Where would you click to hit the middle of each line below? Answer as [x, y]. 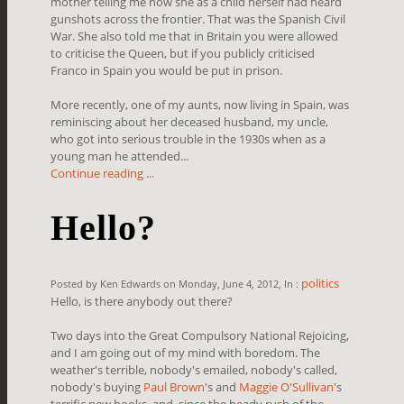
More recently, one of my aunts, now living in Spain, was [200, 104]
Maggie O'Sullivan [287, 386]
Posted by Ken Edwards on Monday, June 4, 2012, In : [176, 283]
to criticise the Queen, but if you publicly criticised [183, 53]
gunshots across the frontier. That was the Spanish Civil [198, 18]
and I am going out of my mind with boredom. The [186, 352]
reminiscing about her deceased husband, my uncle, [190, 121]
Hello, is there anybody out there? [142, 301]
